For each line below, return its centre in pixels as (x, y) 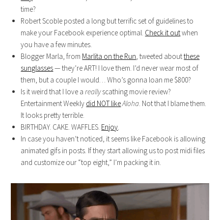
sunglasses (37, 68)
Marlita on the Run (109, 56)
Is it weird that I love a (53, 92)
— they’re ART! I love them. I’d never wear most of (126, 68)
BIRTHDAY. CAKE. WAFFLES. (61, 127)
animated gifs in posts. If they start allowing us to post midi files (113, 151)
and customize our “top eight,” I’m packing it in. (91, 163)
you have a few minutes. (56, 45)
